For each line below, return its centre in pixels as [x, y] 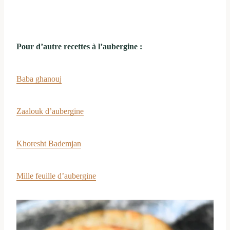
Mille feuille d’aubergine [56, 176]
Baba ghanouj [39, 79]
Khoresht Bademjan [49, 144]
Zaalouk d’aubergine [50, 111]
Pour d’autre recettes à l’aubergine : [79, 47]
